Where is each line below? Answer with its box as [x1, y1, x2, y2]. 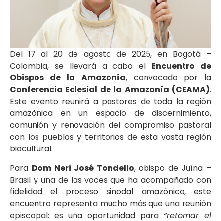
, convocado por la [125, 72, 211, 84]
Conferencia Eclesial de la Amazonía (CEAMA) [10, 84, 210, 96]
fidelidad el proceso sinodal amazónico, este [10, 185, 211, 197]
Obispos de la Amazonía [10, 72, 126, 84]
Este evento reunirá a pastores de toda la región [10, 96, 211, 108]
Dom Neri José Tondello [31, 162, 134, 174]
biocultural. [10, 143, 53, 155]
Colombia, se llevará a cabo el [10, 60, 152, 72]
